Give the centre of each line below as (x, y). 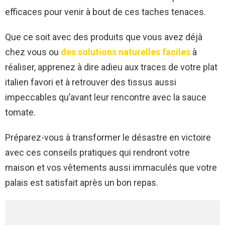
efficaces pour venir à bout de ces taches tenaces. (105, 12)
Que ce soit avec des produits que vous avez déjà (104, 37)
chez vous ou (33, 52)
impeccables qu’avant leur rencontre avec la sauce (106, 97)
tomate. (20, 113)
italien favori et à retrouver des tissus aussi (91, 82)
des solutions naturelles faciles (126, 52)
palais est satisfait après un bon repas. (82, 183)
